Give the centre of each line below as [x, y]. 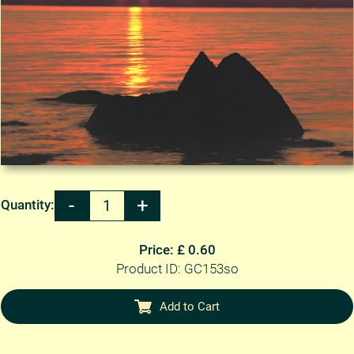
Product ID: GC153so [177, 269]
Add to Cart [189, 306]
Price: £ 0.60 [177, 250]
